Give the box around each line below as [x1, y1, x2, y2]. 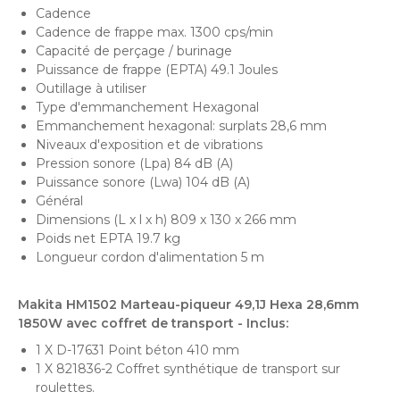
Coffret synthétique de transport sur [116, 361, 340, 377]
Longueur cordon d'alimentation [36, 249, 237, 265]
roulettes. [36, 379, 95, 396]
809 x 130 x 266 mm [171, 212, 296, 228]
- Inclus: [234, 315, 288, 331]
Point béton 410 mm [108, 342, 239, 358]
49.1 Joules [211, 62, 278, 78]
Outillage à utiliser [36, 80, 146, 96]
